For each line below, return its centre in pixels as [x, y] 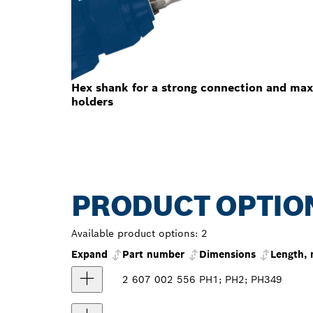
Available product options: [134, 234]
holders [92, 102]
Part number [153, 255]
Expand [91, 255]
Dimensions [227, 255]
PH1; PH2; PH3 [235, 280]
